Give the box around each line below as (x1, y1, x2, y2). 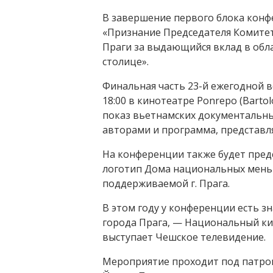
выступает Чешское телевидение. (102, 230, 266, 244)
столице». (102, 55, 149, 69)
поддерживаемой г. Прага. (102, 177, 230, 191)
